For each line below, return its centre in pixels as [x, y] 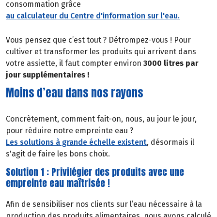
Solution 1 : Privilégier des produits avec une [95, 172]
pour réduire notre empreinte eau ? [70, 131]
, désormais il [170, 142]
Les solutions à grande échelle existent [76, 142]
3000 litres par [171, 63]
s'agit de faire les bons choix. [58, 154]
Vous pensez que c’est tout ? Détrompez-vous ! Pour [98, 40]
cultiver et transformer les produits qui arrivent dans [101, 51]
